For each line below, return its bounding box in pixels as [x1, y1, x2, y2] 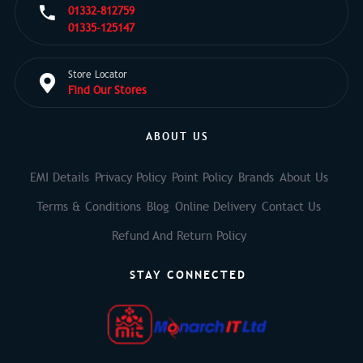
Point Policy [171, 169, 233, 185]
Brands [237, 169, 274, 185]
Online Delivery [175, 199, 256, 214]
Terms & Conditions [36, 199, 141, 214]
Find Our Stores [67, 83, 147, 97]
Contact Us [262, 199, 321, 214]
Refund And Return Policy [111, 228, 246, 243]
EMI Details [29, 169, 89, 185]
